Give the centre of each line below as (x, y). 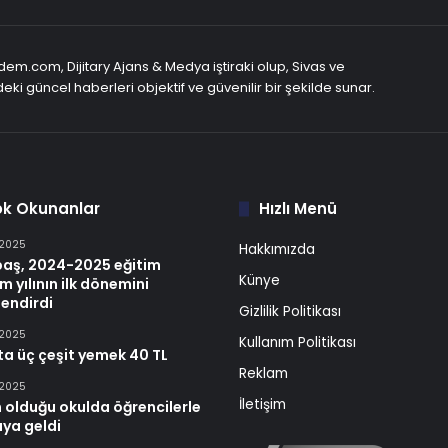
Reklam (263, 373)
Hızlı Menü (298, 208)
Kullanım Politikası (297, 342)
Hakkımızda (277, 249)
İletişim (262, 404)
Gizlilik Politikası (290, 311)
